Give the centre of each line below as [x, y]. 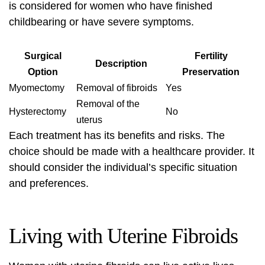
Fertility [211, 56]
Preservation [211, 72]
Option [43, 72]
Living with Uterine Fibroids [123, 236]
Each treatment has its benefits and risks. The [117, 135]
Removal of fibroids [117, 88]
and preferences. [49, 183]
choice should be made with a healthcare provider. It [132, 151]
